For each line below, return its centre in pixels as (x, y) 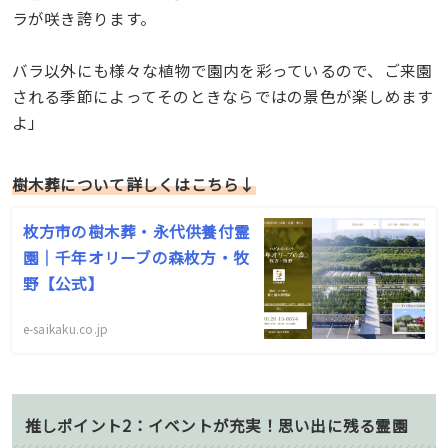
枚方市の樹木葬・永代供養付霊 (136, 231)
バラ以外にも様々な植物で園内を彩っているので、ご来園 (222, 69)
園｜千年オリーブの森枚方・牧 (136, 257)
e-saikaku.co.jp (65, 329)
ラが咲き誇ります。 (84, 17)
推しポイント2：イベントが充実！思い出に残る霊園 (216, 424)
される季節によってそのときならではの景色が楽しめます (222, 95)
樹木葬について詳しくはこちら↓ (133, 184)
